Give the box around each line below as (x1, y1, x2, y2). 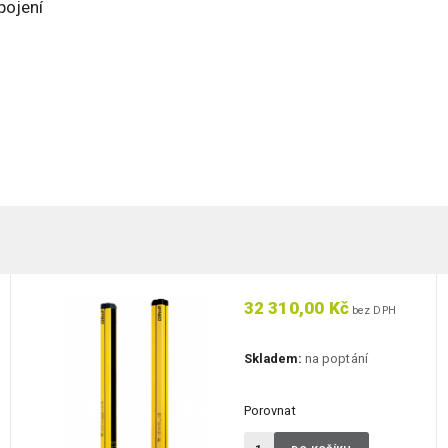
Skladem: (243, 351, 302, 367)
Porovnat (243, 403, 296, 419)
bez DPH (348, 304, 396, 318)
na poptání (301, 351, 368, 367)
